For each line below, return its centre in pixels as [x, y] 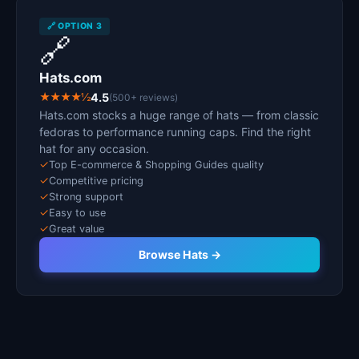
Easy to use [77, 213]
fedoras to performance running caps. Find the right [175, 132]
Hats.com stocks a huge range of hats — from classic [179, 115]
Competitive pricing [96, 181]
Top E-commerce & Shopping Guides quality [156, 165]
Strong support [86, 197]
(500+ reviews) [143, 97]
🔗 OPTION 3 [75, 26]
